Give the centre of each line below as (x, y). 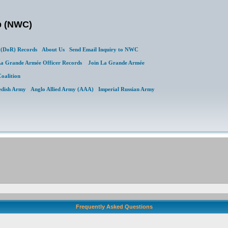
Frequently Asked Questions (114, 207)
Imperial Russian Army (126, 89)
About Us (53, 49)
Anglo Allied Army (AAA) (62, 89)
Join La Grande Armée (116, 63)
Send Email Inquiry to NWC (104, 49)
